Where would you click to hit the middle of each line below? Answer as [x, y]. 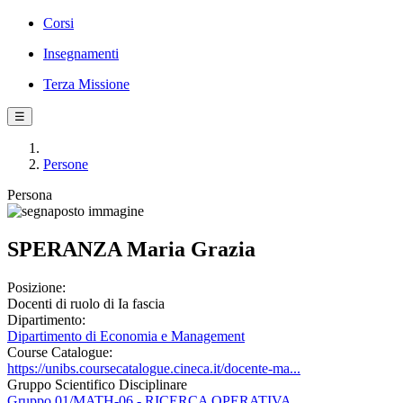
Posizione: [36, 287]
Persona [30, 195]
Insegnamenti [81, 54]
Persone [66, 164]
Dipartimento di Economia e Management [126, 336]
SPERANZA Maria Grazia [131, 249]
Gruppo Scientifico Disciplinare [97, 384]
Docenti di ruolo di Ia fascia [86, 303]
